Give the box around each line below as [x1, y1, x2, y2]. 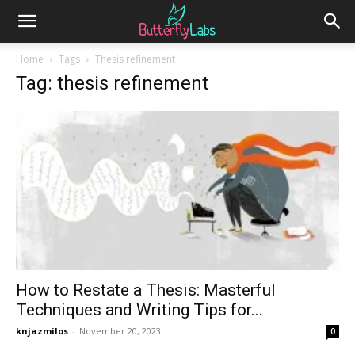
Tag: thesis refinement [16, 72, 208, 94]
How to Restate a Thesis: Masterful [16, 281, 276, 300]
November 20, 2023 [79, 325, 161, 338]
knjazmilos [16, 325, 68, 338]
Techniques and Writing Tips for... [16, 300, 263, 320]
